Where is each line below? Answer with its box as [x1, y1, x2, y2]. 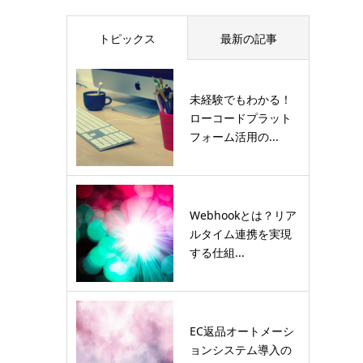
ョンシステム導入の [190, 341, 292, 357]
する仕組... [190, 244, 245, 260]
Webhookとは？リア [190, 207, 297, 223]
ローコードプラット [190, 109, 292, 126]
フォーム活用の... [190, 128, 279, 144]
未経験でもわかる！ [190, 91, 292, 107]
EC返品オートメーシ [190, 322, 294, 339]
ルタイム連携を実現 [190, 225, 292, 241]
